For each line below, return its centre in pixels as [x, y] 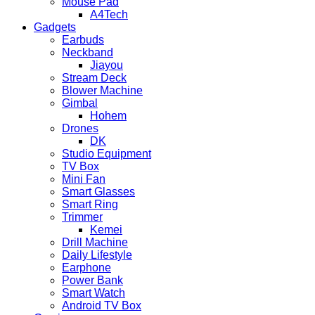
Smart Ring [90, 205]
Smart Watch [94, 293]
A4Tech [109, 15]
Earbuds [83, 40]
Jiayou [107, 65]
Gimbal [80, 103]
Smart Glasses [98, 192]
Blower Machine [102, 91]
